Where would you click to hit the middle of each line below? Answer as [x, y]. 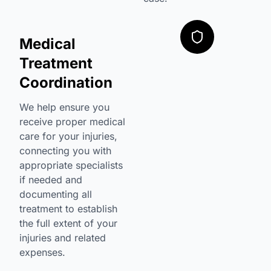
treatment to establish [68, 209]
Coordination [66, 83]
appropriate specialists [71, 165]
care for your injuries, [68, 136]
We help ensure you [64, 107]
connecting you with [65, 151]
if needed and [51, 180]
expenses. [42, 252]
